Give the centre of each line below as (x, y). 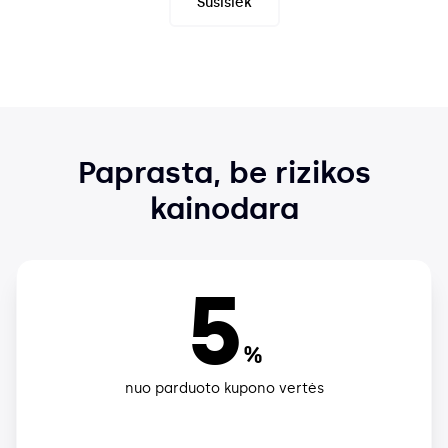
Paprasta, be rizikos (224, 172)
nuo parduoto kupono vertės (224, 388)
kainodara (224, 208)
